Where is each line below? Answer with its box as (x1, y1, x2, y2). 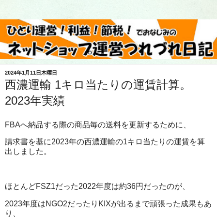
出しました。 (5, 147, 51, 156)
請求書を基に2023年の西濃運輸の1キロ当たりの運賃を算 (5, 138, 205, 146)
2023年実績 (5, 93, 65, 107)
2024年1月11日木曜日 (5, 69, 57, 76)
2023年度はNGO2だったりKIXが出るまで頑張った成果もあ (5, 199, 212, 208)
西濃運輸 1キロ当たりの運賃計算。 (5, 77, 191, 91)
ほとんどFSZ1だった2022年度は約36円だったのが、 (5, 182, 190, 190)
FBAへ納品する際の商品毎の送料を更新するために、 (5, 120, 191, 129)
